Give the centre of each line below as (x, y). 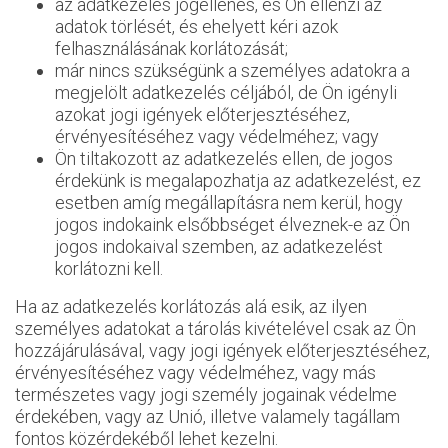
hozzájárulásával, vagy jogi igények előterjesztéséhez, (222, 350)
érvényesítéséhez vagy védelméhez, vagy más (195, 372)
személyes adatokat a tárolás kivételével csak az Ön (215, 328)
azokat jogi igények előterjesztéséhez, (202, 114)
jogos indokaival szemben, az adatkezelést (219, 246)
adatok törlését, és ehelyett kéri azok (196, 26)
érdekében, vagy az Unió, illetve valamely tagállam (207, 416)
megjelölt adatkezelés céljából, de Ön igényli (226, 92)
